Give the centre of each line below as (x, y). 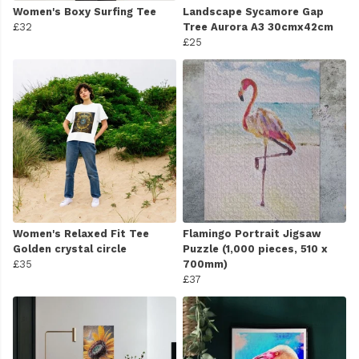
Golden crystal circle (70, 248)
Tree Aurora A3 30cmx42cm (258, 26)
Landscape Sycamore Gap (253, 11)
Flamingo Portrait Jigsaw (252, 233)
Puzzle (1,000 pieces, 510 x (255, 248)
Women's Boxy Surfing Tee (85, 11)
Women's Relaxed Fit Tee (81, 233)
